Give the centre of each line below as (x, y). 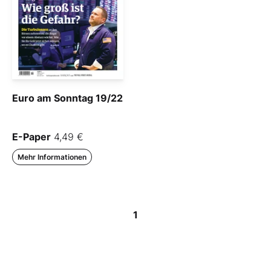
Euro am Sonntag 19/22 (67, 98)
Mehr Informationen (52, 157)
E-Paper (31, 137)
